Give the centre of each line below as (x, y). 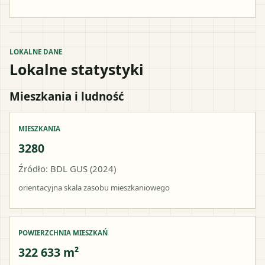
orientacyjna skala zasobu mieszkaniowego (94, 187)
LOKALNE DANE (36, 51)
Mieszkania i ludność (67, 96)
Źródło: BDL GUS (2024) (67, 168)
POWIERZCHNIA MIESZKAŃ (63, 232)
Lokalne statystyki (77, 69)
